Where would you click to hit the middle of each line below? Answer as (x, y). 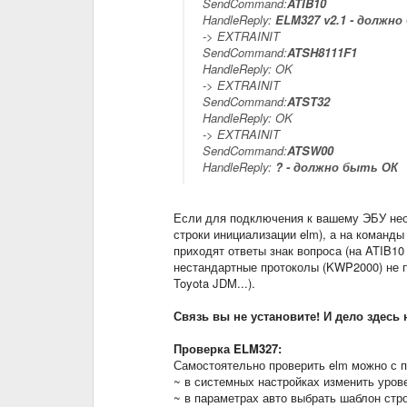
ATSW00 (310, 150)
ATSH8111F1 (322, 52)
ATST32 (308, 101)
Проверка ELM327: (227, 348)
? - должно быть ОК (334, 167)
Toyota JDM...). (214, 283)
